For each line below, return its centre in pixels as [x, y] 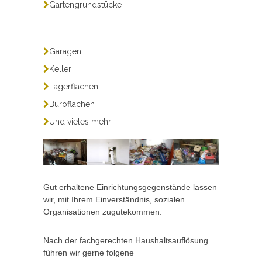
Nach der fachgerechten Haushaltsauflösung [126, 240]
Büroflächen [72, 104]
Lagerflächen [74, 87]
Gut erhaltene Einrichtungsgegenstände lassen [130, 187]
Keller [60, 69]
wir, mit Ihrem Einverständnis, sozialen [114, 199]
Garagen [65, 52]
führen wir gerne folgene [89, 252]
